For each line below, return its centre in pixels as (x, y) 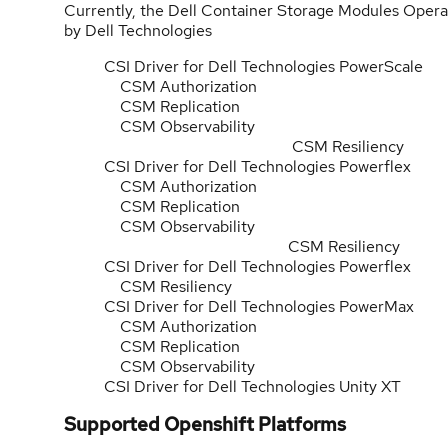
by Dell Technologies (138, 30)
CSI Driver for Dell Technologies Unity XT (252, 386)
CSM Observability (181, 366)
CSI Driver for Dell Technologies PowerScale (263, 66)
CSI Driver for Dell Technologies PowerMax (259, 306)
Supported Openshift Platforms (205, 425)
